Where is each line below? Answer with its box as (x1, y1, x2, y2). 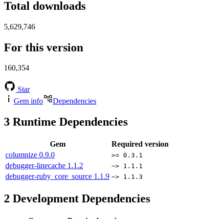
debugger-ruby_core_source (5, 172, 94, 181)
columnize (5, 151, 39, 159)
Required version (111, 140, 169, 149)
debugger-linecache (5, 161, 67, 170)
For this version (4, 41, 83, 54)
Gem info (14, 97, 43, 106)
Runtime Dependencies (10, 115, 128, 129)
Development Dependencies (10, 192, 150, 205)
